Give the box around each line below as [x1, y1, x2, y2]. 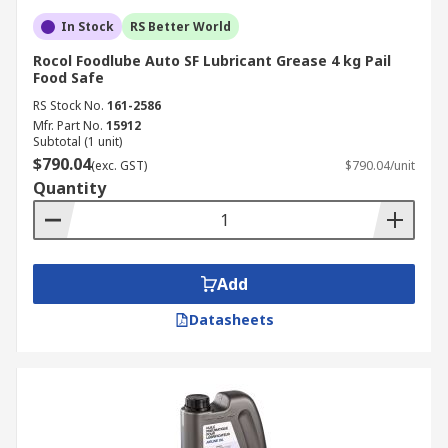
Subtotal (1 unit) [33, 133, 122, 150]
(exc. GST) [91, 157, 147, 174]
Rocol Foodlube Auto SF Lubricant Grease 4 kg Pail [33, 51, 391, 70]
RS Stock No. [33, 97, 104, 114]
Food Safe [33, 68, 104, 87]
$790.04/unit [345, 157, 415, 174]
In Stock [61, 18, 114, 35]
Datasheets [188, 310, 274, 329]
